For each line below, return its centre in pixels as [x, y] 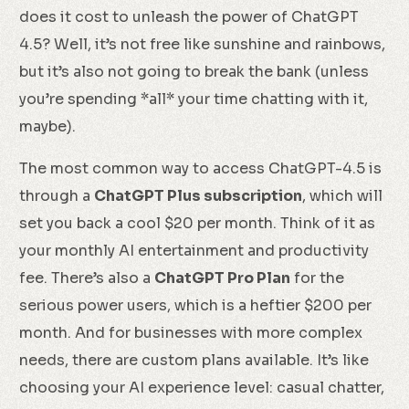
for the [318, 278]
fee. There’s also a [87, 278]
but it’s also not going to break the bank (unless [194, 72]
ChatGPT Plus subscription [199, 196]
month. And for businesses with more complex [191, 333]
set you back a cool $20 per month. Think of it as [198, 223]
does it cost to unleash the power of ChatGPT [189, 17]
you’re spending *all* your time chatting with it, [194, 99]
